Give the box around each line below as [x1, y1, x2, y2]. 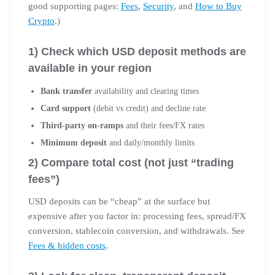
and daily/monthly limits [107, 137, 195, 147]
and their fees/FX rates [123, 120, 204, 130]
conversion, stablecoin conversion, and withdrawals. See [28, 225, 245, 236]
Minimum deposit [41, 137, 107, 147]
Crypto [28, 15, 55, 26]
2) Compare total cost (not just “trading [28, 156, 234, 169]
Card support [41, 103, 91, 113]
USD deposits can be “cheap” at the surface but [28, 196, 210, 206]
